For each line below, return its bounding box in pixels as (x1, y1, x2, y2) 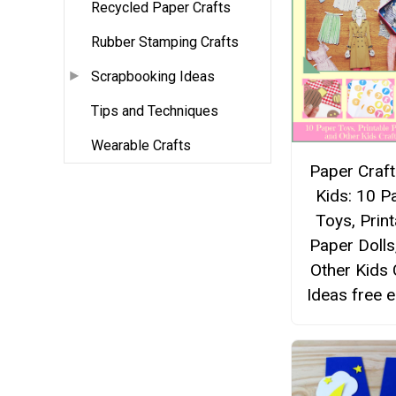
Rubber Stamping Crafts (91, 34, 239, 51)
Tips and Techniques (91, 103, 218, 120)
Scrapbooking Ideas (91, 68, 215, 86)
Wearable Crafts (91, 137, 191, 155)
